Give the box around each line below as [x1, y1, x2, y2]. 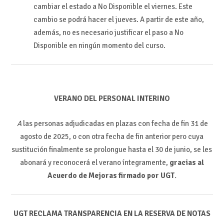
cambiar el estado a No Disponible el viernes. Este [33, 2, 192, 11]
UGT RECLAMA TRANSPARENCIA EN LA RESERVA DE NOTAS [13, 208, 210, 218]
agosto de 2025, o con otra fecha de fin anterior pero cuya [20, 132, 204, 141]
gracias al [169, 158, 204, 167]
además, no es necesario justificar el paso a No [33, 28, 183, 37]
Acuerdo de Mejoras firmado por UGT [47, 171, 174, 180]
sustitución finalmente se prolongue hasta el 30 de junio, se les [11, 145, 212, 154]
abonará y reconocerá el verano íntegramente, [19, 158, 169, 167]
